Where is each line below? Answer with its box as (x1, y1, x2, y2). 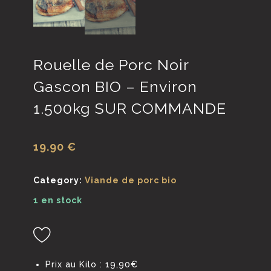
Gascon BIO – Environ (33, 77, 198, 96)
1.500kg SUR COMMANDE (33, 99, 227, 118)
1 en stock (33, 195, 83, 206)
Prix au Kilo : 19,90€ (45, 259, 139, 269)
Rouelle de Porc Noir (33, 56, 189, 74)
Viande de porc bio (85, 175, 177, 186)
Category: (33, 175, 85, 186)
